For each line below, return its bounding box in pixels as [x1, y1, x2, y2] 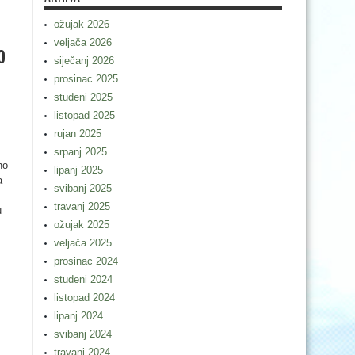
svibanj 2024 [54, 328, 112, 340]
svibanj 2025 [54, 182, 112, 194]
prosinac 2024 [54, 255, 118, 267]
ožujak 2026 [54, 18, 109, 30]
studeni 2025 [54, 91, 113, 103]
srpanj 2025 [54, 146, 107, 158]
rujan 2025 [54, 128, 101, 139]
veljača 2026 [54, 36, 112, 48]
